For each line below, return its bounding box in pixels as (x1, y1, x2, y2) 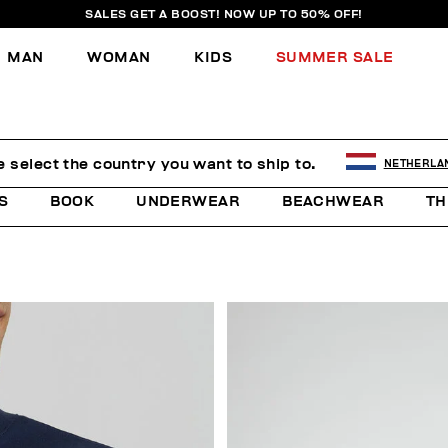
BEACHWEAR (282, 194, 385, 209)
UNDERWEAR (136, 194, 241, 209)
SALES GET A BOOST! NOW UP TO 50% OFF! (85, 8, 363, 20)
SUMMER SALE (275, 49, 394, 65)
